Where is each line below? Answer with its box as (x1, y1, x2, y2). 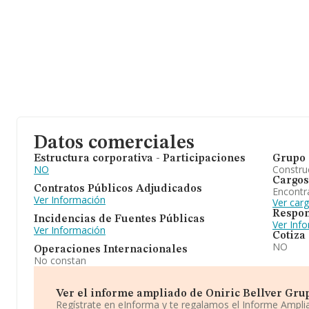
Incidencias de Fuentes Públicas (34, 214, 205, 225)
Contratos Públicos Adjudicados (34, 183, 202, 195)
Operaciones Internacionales (34, 244, 188, 255)
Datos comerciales (34, 134, 195, 153)
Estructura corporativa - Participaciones (34, 153, 246, 164)
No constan (34, 254, 86, 267)
